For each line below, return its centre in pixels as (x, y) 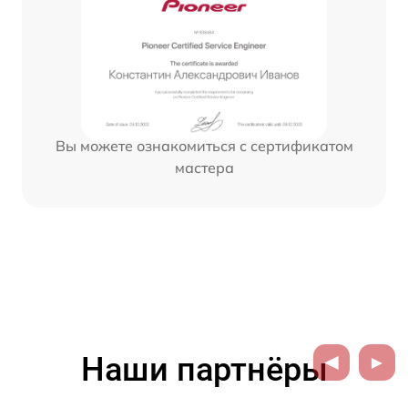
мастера (204, 168)
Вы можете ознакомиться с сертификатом (204, 146)
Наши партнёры (204, 369)
